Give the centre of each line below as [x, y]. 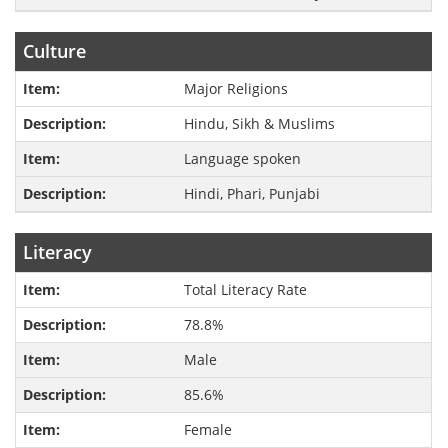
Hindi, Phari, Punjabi [251, 194]
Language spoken [242, 159]
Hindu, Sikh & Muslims [259, 124]
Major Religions [235, 89]
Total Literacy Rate [245, 290]
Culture [55, 51]
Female [207, 430]
